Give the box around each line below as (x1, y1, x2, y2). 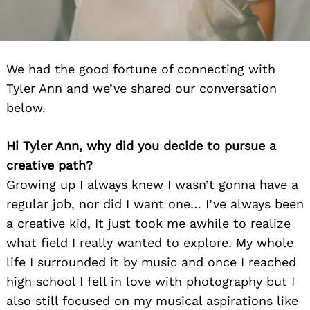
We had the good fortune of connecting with (6, 62, 275, 77)
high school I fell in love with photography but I (6, 274, 295, 289)
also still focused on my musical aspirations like (6, 293, 298, 309)
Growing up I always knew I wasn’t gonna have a (6, 177, 298, 192)
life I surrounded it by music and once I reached (6, 255, 296, 270)
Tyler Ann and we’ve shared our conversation (6, 81, 277, 96)
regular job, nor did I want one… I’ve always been (6, 197, 304, 212)
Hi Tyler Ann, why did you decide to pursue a (6, 138, 276, 154)
